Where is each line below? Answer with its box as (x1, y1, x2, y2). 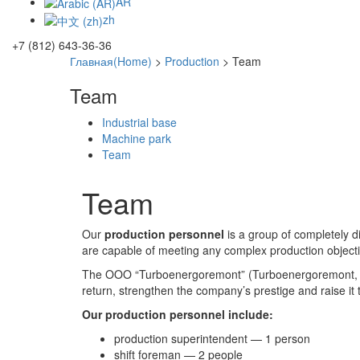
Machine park (102, 130, 171, 147)
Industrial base (102, 114, 177, 131)
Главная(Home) (70, 53, 152, 70)
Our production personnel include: (82, 306, 273, 323)
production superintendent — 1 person (114, 330, 310, 347)
